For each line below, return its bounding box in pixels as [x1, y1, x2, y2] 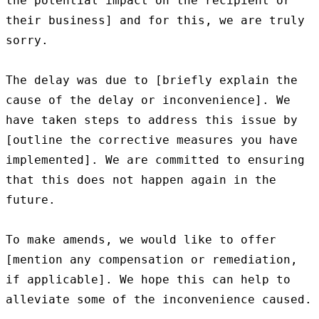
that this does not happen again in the [6, 173, 276, 187]
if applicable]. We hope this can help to [6, 273, 291, 287]
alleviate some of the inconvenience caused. [6, 293, 312, 307]
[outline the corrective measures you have [6, 133, 298, 147]
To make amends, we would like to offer [6, 233, 276, 247]
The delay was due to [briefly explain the [6, 73, 298, 88]
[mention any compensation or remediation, [6, 253, 298, 267]
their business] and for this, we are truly [6, 14, 305, 28]
